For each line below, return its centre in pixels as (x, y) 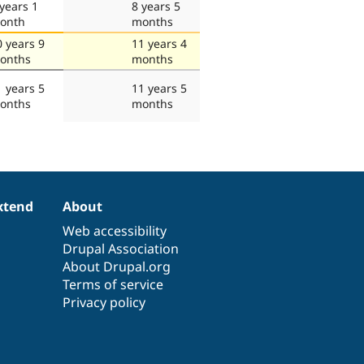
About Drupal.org (117, 266)
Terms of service (113, 284)
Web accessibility (115, 230)
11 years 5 (159, 88)
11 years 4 (159, 43)
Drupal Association (121, 248)
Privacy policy (104, 302)
